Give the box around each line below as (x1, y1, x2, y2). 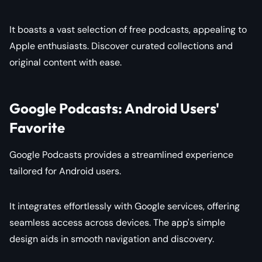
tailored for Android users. (9, 164, 121, 177)
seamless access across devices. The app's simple (9, 216, 225, 229)
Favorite (9, 118, 65, 136)
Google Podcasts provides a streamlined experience (9, 148, 233, 161)
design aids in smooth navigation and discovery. (9, 232, 214, 245)
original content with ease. (9, 56, 122, 68)
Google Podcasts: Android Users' (9, 99, 219, 117)
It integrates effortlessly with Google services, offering (9, 199, 240, 212)
